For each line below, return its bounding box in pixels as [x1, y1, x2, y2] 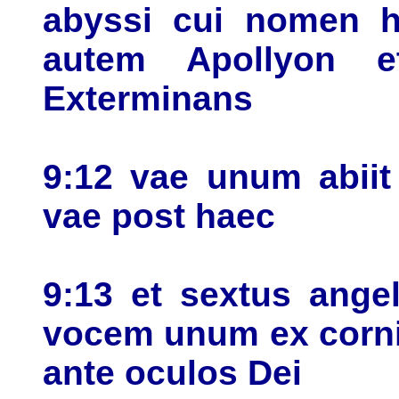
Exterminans [43, 79, 253, 118]
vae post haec [43, 197, 275, 236]
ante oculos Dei [43, 354, 302, 393]
